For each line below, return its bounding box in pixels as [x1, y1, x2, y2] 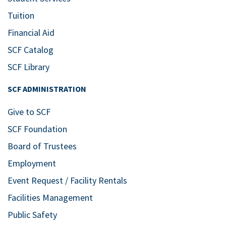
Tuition [8, 9, 34, 21]
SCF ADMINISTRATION [8, 83, 86, 94]
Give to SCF [8, 105, 50, 118]
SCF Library [8, 61, 49, 73]
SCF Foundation [8, 123, 67, 135]
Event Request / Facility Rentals [8, 174, 127, 186]
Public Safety [8, 208, 57, 220]
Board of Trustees [8, 140, 77, 152]
